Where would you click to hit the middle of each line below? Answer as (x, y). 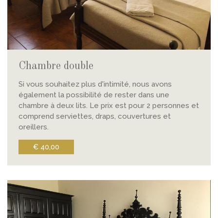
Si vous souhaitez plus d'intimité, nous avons (95, 84)
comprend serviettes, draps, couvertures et (94, 117)
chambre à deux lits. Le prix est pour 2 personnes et (109, 106)
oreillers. (33, 127)
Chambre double (56, 66)
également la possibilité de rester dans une (94, 95)
